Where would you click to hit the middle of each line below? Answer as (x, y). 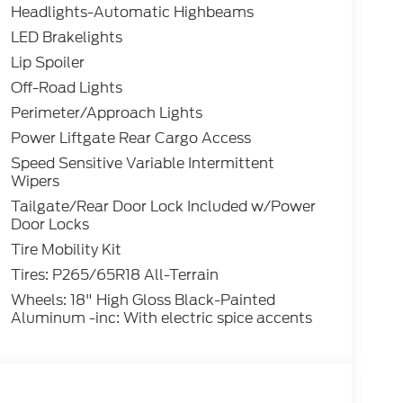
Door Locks (49, 225)
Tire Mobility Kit (66, 250)
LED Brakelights (66, 38)
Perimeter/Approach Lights (106, 113)
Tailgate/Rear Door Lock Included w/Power (163, 207)
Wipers (35, 182)
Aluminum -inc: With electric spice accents (161, 318)
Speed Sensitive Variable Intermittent (142, 164)
